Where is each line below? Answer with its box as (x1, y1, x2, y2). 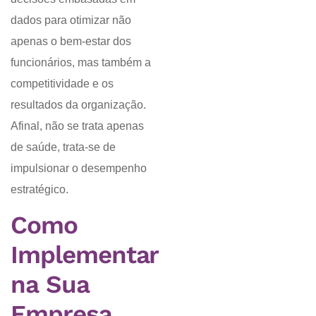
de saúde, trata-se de (11, 140, 116, 153)
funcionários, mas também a (11, 56, 151, 68)
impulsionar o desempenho (11, 162, 147, 174)
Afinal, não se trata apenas (11, 119, 144, 132)
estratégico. (11, 183, 68, 195)
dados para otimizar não (11, 13, 131, 26)
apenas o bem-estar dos (11, 35, 131, 47)
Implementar (11, 240, 159, 270)
